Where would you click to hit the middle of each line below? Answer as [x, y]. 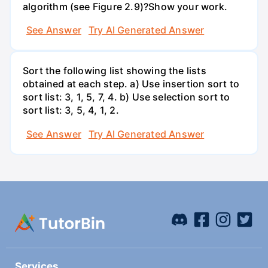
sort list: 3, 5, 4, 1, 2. [71, 110]
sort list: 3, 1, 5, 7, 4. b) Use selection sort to [127, 97]
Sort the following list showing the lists [115, 71]
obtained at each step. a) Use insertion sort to [131, 84]
